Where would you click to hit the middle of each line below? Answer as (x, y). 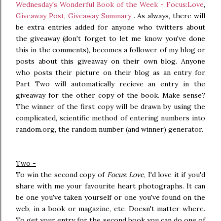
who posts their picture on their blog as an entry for (110, 73)
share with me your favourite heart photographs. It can (110, 186)
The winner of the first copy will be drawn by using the (110, 107)
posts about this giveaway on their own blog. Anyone (110, 61)
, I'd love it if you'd (175, 175)
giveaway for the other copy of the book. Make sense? (110, 95)
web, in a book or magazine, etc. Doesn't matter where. (110, 209)
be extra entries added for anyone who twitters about (110, 27)
